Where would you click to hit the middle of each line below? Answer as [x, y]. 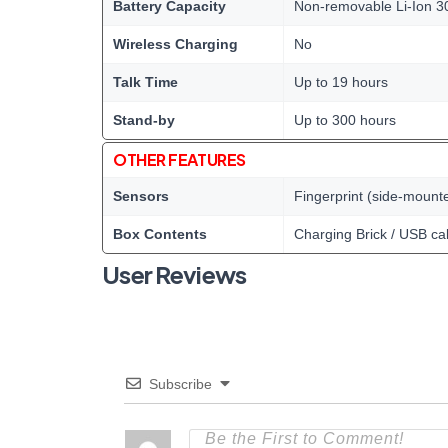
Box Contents [160, 234]
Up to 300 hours [345, 120]
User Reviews [174, 274]
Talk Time [145, 82]
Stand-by [144, 120]
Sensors [141, 196]
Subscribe [180, 384]
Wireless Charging [175, 44]
